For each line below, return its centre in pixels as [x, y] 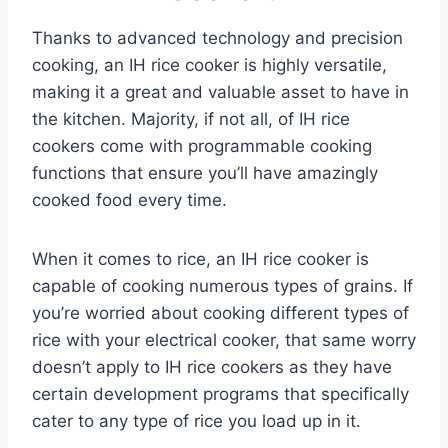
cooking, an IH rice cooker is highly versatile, [209, 64]
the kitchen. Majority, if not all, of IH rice [191, 118]
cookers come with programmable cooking [202, 145]
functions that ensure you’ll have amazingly [205, 172]
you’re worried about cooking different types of [220, 312]
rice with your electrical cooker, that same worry [224, 339]
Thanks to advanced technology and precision [217, 37]
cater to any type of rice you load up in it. [199, 420]
